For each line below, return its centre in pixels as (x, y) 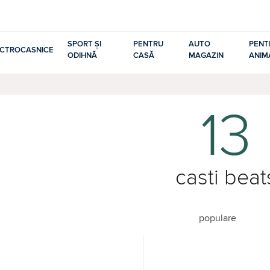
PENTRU (148, 44)
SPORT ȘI (84, 44)
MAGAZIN (206, 56)
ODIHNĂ (82, 56)
